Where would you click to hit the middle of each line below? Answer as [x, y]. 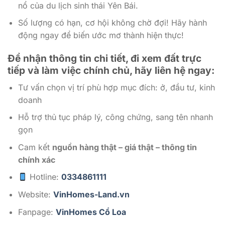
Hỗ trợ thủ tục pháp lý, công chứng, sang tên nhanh [115, 117]
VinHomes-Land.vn [91, 195]
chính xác [36, 159]
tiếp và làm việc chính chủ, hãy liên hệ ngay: [111, 71]
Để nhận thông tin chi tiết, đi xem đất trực [104, 59]
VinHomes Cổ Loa [91, 212]
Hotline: [44, 177]
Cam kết [35, 147]
